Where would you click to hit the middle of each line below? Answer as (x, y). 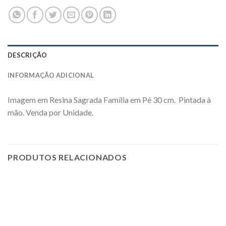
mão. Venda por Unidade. (50, 112)
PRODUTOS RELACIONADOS (67, 157)
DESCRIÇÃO (27, 55)
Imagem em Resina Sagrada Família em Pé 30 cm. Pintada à (109, 100)
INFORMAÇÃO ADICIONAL (51, 75)
